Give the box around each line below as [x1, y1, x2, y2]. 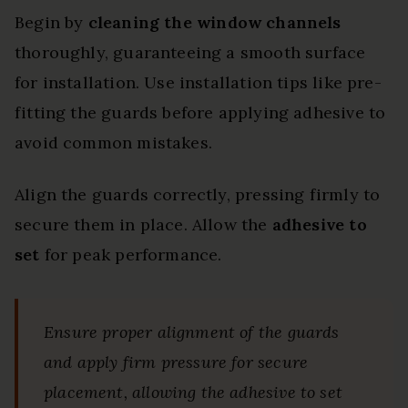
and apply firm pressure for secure [44, 352, 309, 373]
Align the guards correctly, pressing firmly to [15, 184, 381, 206]
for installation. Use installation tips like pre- [15, 72, 382, 94]
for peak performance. [39, 244, 222, 266]
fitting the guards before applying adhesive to [15, 102, 386, 124]
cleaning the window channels [87, 12, 342, 34]
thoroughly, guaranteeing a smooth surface [15, 42, 366, 64]
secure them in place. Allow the [15, 214, 272, 236]
